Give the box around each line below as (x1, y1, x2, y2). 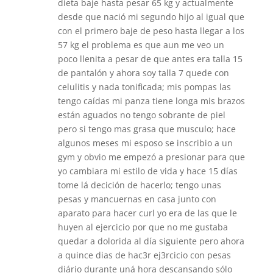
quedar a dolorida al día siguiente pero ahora (57, 235, 244, 247)
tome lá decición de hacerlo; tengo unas (57, 179, 221, 191)
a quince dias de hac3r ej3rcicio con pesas (57, 249, 231, 261)
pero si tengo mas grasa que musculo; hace (57, 122, 236, 135)
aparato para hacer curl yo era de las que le (57, 207, 237, 219)
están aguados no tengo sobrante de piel (57, 108, 225, 121)
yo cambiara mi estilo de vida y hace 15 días (57, 165, 238, 177)
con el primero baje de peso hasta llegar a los (57, 24, 244, 37)
